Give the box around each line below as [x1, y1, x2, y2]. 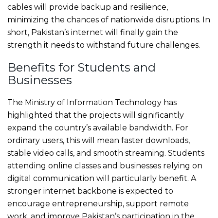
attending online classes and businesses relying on [7, 161, 202, 170]
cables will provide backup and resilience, [7, 2, 168, 12]
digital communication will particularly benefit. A [7, 173, 196, 183]
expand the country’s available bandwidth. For [7, 123, 188, 132]
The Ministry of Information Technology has [7, 97, 177, 107]
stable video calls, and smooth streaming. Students [7, 148, 204, 158]
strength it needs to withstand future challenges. [7, 40, 200, 50]
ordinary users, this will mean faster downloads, [7, 135, 190, 145]
